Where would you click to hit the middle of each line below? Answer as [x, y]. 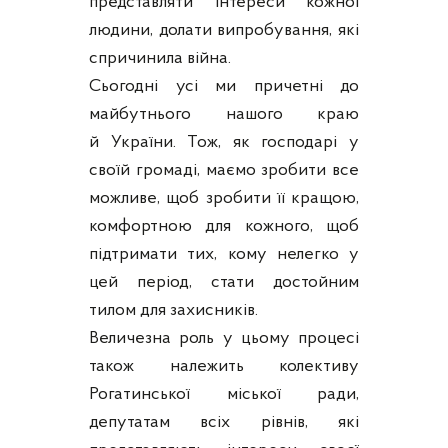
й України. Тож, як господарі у [224, 142]
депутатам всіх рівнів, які [224, 422]
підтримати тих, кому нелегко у [224, 254]
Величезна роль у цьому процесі [224, 338]
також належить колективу [224, 366]
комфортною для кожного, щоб [224, 226]
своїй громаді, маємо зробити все [224, 170]
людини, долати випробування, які [224, 30]
